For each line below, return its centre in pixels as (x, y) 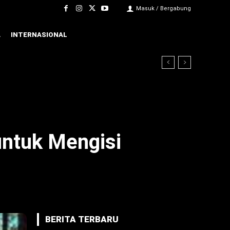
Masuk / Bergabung (164, 8)
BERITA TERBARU (82, 219)
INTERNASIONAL (39, 35)
